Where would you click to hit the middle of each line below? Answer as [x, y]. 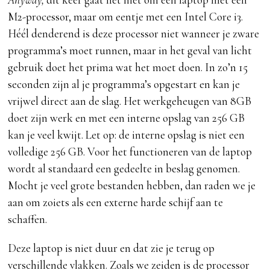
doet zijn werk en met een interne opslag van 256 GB [127, 118]
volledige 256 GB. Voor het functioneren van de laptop [130, 152]
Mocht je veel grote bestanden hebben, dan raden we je [132, 186]
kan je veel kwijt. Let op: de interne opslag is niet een [127, 135]
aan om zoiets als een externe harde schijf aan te [116, 202]
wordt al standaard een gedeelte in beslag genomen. [124, 169]
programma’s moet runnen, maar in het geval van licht [130, 51]
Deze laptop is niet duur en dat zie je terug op [111, 248]
